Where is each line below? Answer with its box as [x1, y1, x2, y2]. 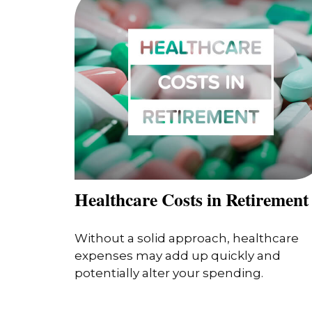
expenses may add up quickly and [75, 249, 281, 263]
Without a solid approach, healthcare [75, 231, 299, 246]
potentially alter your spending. [75, 266, 263, 281]
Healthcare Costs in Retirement [75, 185, 309, 212]
